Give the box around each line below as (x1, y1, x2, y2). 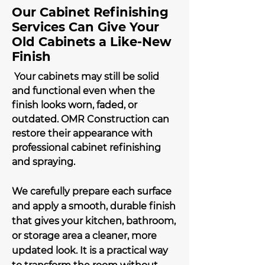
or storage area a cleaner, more (12, 230, 157, 241)
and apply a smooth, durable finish (12, 201, 176, 212)
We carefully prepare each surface (12, 186, 172, 197)
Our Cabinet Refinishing (12, 5, 169, 20)
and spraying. (12, 156, 75, 167)
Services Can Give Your (12, 20, 159, 34)
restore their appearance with (12, 128, 153, 139)
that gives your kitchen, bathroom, (12, 215, 176, 227)
